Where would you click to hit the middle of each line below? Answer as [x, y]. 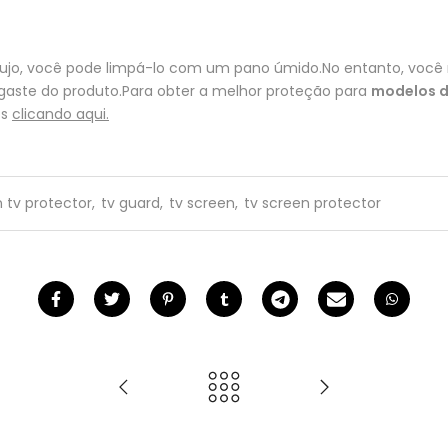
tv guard [130, 203]
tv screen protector [312, 203]
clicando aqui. [60, 114]
